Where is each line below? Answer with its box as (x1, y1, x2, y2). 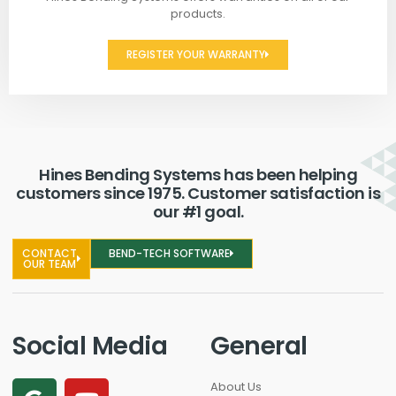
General (210, 329, 308, 364)
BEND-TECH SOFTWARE (109, 246, 231, 262)
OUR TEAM (22, 256, 76, 272)
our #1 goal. (152, 201, 244, 224)
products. (171, 5, 225, 23)
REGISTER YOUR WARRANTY (126, 47, 265, 63)
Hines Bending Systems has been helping (39, 164, 357, 187)
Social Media (12, 329, 167, 364)
